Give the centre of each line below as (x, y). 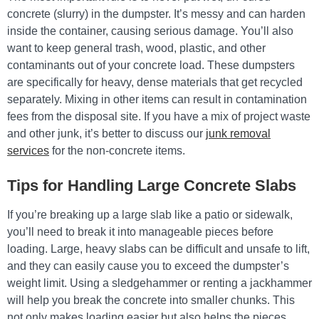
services (28, 151)
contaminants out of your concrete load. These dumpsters (151, 65)
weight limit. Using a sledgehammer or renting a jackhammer (159, 283)
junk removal (238, 134)
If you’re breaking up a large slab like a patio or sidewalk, (150, 215)
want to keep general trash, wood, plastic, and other (136, 48)
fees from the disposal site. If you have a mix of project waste (159, 116)
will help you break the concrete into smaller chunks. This (151, 300)
